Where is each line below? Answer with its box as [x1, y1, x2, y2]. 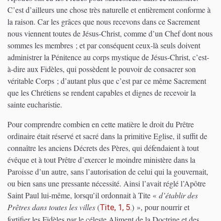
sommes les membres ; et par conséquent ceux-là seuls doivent [7, 39, 200, 50]
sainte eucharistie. [7, 99, 62, 110]
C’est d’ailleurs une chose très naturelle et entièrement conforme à [7, 4, 211, 15]
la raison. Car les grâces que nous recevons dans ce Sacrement [7, 16, 200, 27]
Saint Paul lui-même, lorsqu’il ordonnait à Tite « [7, 189, 159, 200]
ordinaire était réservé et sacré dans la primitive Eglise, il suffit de [7, 130, 207, 141]
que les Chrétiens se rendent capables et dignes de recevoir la [7, 87, 196, 98]
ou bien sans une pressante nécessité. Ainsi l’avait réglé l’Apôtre [7, 178, 206, 188]
